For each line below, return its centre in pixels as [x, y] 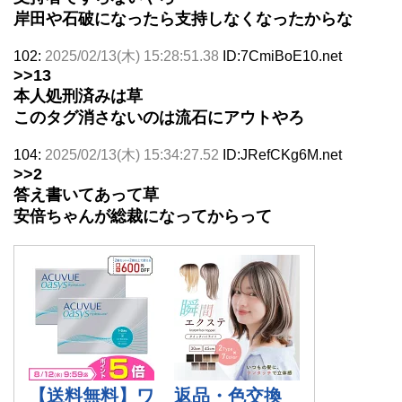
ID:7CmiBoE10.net [282, 56]
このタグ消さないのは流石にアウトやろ [159, 117]
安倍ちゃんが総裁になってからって [143, 216]
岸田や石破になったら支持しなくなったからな [183, 18]
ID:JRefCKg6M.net [282, 154]
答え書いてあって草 [86, 194]
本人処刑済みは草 [78, 96]
